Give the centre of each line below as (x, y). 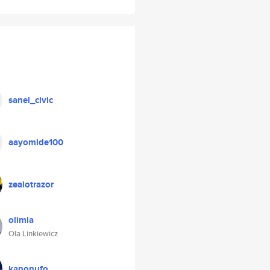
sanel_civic (31, 100)
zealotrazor (31, 184)
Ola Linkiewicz (33, 234)
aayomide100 (36, 142)
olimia (21, 220)
